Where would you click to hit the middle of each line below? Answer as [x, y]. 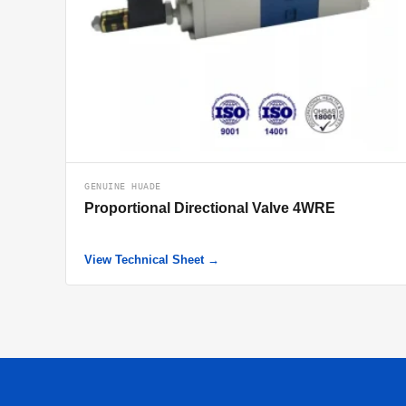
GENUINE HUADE [123, 186]
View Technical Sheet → [152, 260]
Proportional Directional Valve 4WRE [210, 208]
